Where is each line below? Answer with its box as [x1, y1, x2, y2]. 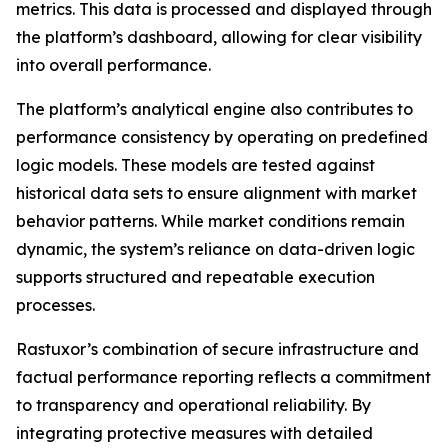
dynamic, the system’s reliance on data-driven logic [16, 239, 415, 260]
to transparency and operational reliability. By [16, 395, 371, 416]
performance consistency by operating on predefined [16, 127, 428, 148]
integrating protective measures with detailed [16, 423, 373, 444]
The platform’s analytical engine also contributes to [16, 99, 413, 120]
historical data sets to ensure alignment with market [16, 183, 417, 204]
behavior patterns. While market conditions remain [16, 211, 405, 232]
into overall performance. [16, 55, 211, 76]
